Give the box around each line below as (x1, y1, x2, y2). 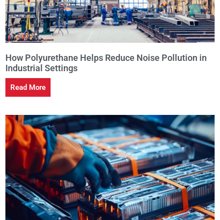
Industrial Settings (5, 62, 78, 73)
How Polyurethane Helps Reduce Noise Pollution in (5, 52, 207, 63)
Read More (10, 82, 46, 92)
